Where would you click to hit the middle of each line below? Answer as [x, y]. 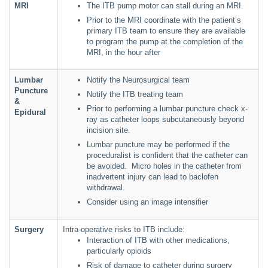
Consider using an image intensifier [147, 202]
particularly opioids [119, 251]
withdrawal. [107, 188]
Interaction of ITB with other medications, [158, 240]
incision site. [110, 130]
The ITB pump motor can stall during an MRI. [166, 6]
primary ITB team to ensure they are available [166, 31]
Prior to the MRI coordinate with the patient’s [164, 20]
